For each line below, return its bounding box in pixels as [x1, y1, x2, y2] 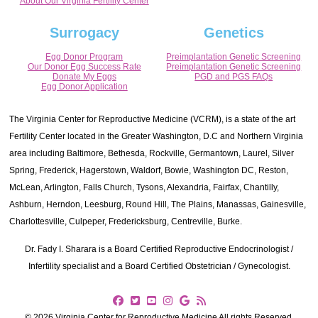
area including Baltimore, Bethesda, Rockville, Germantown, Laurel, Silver [9, 148, 295, 158]
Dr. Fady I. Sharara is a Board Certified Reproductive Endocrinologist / [25, 244, 293, 254]
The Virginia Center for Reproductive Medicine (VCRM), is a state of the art [9, 114, 296, 124]
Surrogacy [49, 25, 119, 40]
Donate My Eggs [52, 72, 116, 82]
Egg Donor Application [40, 82, 128, 92]
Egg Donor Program [45, 52, 124, 62]
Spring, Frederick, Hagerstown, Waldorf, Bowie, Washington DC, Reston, [9, 165, 289, 175]
